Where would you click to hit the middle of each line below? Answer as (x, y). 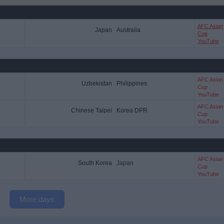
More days (37, 199)
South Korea (95, 163)
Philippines (131, 83)
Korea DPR (132, 110)
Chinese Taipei (91, 110)
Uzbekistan (96, 83)
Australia (128, 30)
